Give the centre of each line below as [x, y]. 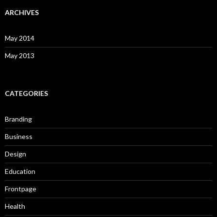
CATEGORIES [26, 93]
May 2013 [20, 55]
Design [15, 154]
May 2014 [20, 38]
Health [15, 206]
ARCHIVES [22, 12]
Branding [18, 119]
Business [19, 136]
